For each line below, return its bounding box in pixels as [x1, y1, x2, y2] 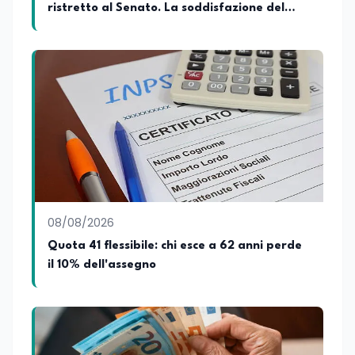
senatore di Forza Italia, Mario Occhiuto [48, 21, 282, 33]
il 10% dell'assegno [48, 259, 156, 271]
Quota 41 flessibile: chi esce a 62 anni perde [48, 240, 302, 252]
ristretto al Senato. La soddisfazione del [48, 2, 284, 14]
